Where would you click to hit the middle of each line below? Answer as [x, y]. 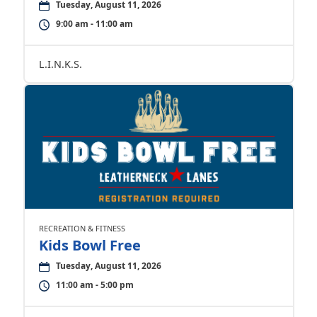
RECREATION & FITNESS [82, 229]
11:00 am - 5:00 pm [94, 285]
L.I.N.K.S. [60, 64]
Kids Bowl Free [90, 246]
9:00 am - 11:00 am [94, 24]
